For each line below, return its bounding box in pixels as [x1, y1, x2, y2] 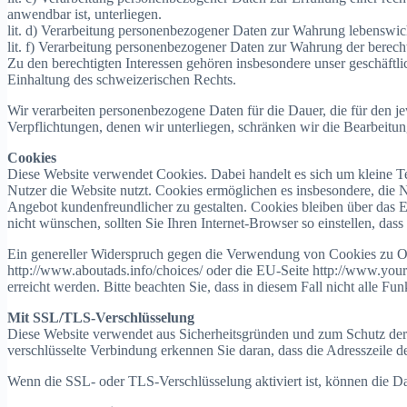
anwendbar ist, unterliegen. [7, 6, 162, 23]
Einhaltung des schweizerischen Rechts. [7, 72, 236, 88]
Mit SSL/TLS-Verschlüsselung [7, 310, 194, 326]
